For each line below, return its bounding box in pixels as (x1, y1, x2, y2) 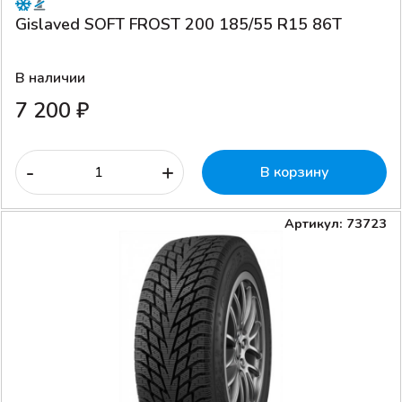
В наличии (15, 67, 85, 88)
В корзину (259, 162, 329, 182)
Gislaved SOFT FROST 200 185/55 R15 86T (15, 13, 342, 35)
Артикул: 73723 (284, 214, 387, 232)
